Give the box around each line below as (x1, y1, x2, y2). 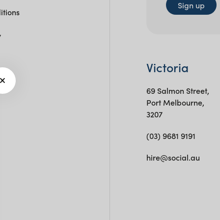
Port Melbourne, (146, 96, 204, 108)
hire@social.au (146, 151, 200, 163)
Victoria (146, 58, 189, 76)
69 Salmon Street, (146, 84, 209, 96)
